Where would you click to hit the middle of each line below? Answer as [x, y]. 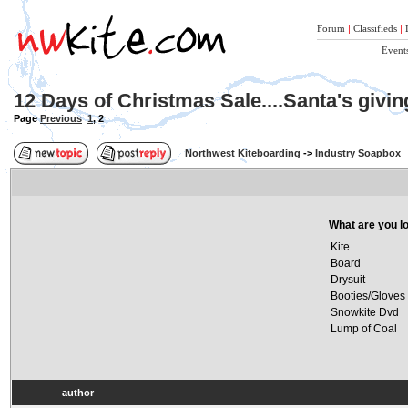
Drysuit [347, 280]
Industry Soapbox [358, 153]
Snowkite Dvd [364, 312]
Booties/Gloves [367, 296]
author [77, 393]
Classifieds [375, 28]
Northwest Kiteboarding [243, 153]
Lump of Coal [363, 329]
